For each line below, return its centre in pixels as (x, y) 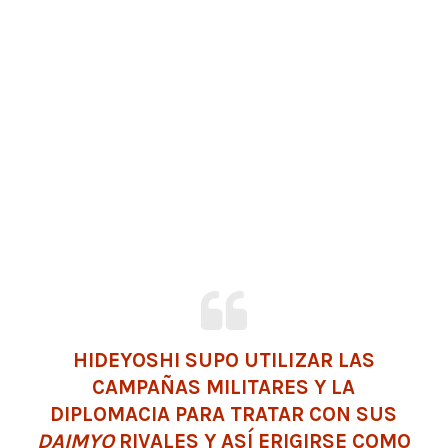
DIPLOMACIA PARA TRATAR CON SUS (224, 414)
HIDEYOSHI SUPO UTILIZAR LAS (223, 360)
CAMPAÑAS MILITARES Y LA (224, 387)
